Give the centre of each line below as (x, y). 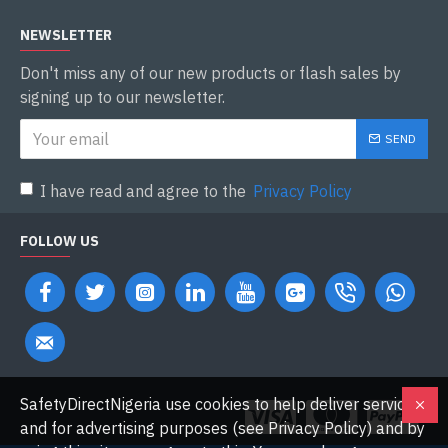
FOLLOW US (59, 241)
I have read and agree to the (145, 191)
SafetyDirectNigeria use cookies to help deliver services (221, 404)
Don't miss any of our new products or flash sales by (210, 73)
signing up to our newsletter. (122, 97)
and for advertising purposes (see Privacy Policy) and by (222, 428)
